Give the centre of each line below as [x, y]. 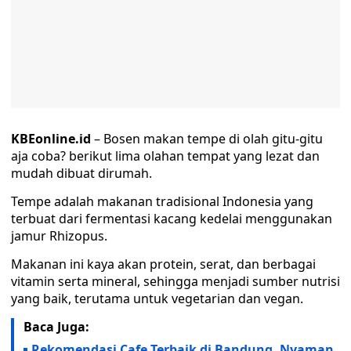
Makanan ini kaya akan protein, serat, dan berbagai [163, 264]
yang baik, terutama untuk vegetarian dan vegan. [157, 299]
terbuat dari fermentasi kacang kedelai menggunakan [172, 219]
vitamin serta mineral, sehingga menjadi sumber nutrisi [175, 281]
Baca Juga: [56, 327]
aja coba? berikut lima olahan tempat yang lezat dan [165, 156]
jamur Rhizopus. [59, 236]
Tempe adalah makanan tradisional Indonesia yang [162, 201]
